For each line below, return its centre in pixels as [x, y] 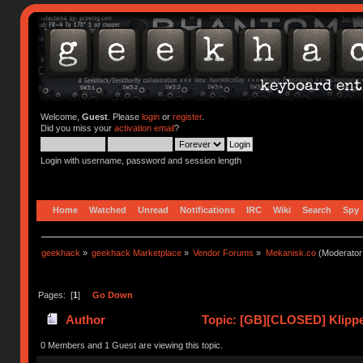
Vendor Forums [224, 252]
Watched [108, 209]
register [187, 117]
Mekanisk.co [290, 252]
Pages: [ [55, 295]
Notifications [208, 209]
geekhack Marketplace [137, 252]
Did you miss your [77, 128]
